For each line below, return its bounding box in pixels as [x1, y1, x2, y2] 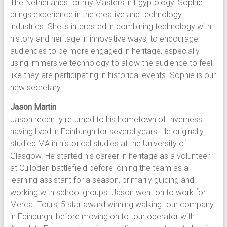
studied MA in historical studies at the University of [10, 139, 186, 148]
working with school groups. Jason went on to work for [10, 187, 206, 197]
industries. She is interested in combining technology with [10, 22, 211, 31]
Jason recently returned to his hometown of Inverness [10, 115, 202, 124]
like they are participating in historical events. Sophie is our [10, 70, 216, 80]
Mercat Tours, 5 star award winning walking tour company [10, 200, 214, 209]
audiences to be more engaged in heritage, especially [10, 46, 200, 56]
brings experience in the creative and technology [10, 10, 182, 19]
